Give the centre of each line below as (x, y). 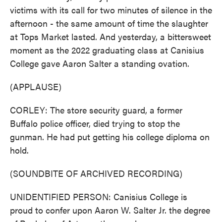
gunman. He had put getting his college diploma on (110, 137)
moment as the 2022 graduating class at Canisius (107, 50)
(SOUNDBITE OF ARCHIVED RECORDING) (96, 173)
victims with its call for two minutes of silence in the (111, 10)
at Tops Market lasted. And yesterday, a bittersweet (111, 36)
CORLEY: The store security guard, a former (96, 110)
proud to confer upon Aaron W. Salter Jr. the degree (110, 210)
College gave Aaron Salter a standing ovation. (100, 63)
